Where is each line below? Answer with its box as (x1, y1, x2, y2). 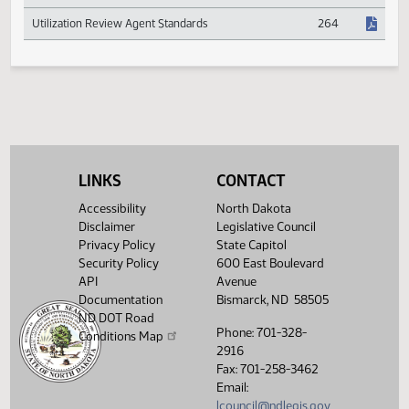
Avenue (215, 274, 257, 290)
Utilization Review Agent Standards (35, 63, 232, 79)
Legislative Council (215, 219, 316, 236)
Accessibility (79, 201, 147, 217)
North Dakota (215, 201, 291, 217)
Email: (215, 380, 248, 396)
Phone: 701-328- (215, 325, 307, 341)
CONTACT (215, 171, 286, 192)
